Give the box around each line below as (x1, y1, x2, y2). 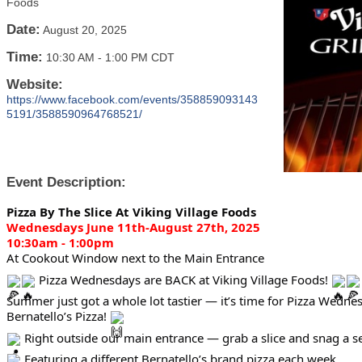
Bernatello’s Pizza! (6, 308, 110, 325)
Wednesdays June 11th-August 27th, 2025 (6, 219, 260, 236)
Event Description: (6, 175, 126, 191)
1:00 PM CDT (105, 51, 175, 64)
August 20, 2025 (43, 23, 127, 36)
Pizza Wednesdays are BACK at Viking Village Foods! (36, 271, 331, 288)
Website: (6, 77, 63, 92)
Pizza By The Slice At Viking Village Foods (6, 204, 256, 221)
